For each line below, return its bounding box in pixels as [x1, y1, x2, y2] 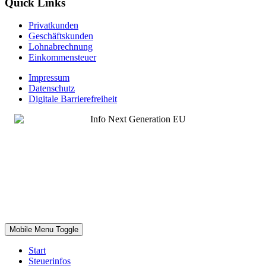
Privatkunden [28, 20, 78, 31]
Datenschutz [28, 83, 75, 94]
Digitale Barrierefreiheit [28, 94, 117, 104]
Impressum [28, 72, 69, 83]
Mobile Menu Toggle [9, 225, 78, 235]
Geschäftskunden [28, 31, 93, 42]
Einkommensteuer [28, 52, 96, 63]
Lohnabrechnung [28, 42, 93, 52]
